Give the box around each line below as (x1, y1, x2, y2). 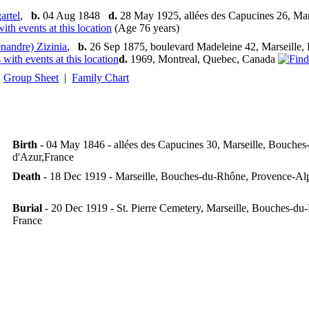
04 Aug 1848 (40, 10, 108, 22)
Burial (12, 202, 42, 215)
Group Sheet (3, 72, 59, 84)
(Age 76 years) (112, 22, 182, 34)
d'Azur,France (12, 151, 74, 163)
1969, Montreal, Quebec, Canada (128, 53, 278, 66)
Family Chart (72, 72, 129, 84)
